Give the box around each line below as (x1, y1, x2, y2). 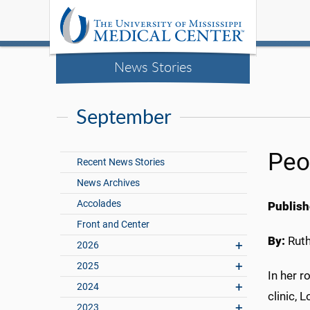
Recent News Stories (77, 156, 165, 169)
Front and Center (77, 219, 150, 231)
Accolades (77, 198, 122, 210)
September (76, 102, 172, 131)
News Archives (77, 177, 140, 190)
